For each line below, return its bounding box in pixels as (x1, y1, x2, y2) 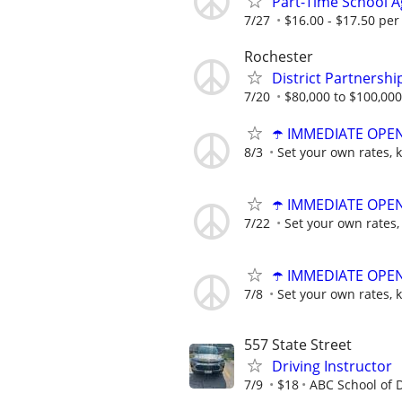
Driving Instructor (272, 356, 392, 377)
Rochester (244, 46, 313, 66)
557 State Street (244, 335, 352, 355)
